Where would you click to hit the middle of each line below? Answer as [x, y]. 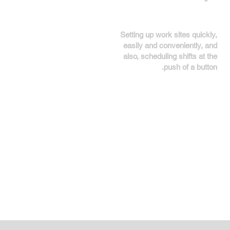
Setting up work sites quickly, [169, 35]
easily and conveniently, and [170, 45]
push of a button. [190, 67]
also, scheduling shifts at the [170, 56]
